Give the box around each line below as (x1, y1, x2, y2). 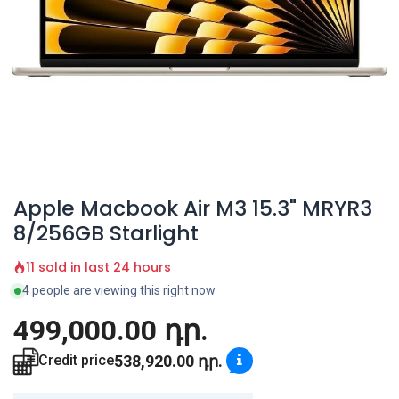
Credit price (38, 352, 114, 370)
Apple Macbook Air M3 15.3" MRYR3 (13, 193, 372, 224)
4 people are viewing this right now (22, 283, 216, 298)
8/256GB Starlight (13, 218, 199, 248)
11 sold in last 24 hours (26, 258, 171, 277)
